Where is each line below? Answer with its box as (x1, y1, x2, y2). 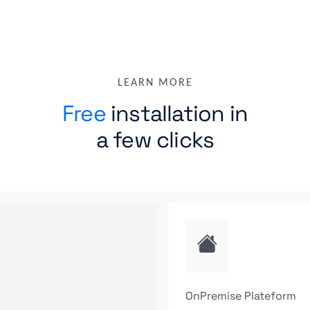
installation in (105, 100, 248, 128)
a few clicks (95, 126, 215, 154)
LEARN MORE (117, 77, 193, 89)
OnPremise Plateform (185, 289, 296, 304)
